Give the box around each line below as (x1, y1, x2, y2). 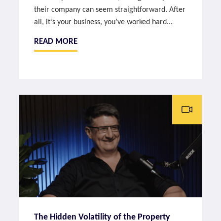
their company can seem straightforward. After (34, 6, 186, 14)
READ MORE (34, 37, 78, 46)
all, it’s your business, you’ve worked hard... (34, 18, 173, 27)
